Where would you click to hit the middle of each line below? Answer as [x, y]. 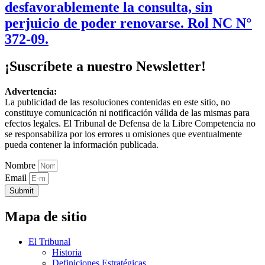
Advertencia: [31, 92]
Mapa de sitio [46, 217]
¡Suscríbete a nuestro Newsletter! [105, 67]
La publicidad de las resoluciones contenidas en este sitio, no [117, 102]
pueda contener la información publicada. [82, 145]
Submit [22, 191]
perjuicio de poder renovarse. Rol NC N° [128, 23]
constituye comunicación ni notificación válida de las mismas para [127, 113]
